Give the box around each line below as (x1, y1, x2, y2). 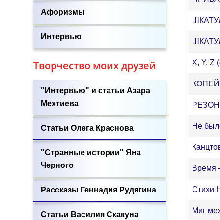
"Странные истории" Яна (41, 148, 141, 157)
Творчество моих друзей (33, 59, 156, 72)
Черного (41, 161, 74, 169)
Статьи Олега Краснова (41, 124, 134, 132)
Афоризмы (41, 8, 85, 16)
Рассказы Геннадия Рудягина (41, 186, 156, 194)
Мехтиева (41, 99, 79, 108)
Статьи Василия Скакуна (41, 210, 138, 219)
